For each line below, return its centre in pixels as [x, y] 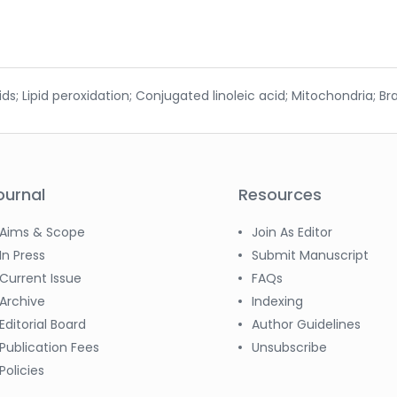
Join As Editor [292, 232]
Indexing [277, 301]
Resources [280, 194]
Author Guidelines [306, 324]
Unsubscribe [289, 347]
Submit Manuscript [310, 255]
